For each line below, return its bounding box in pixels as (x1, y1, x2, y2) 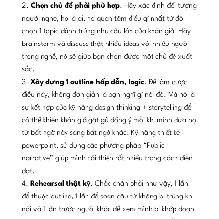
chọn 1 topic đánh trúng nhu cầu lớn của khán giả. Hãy (22, 27, 191, 35)
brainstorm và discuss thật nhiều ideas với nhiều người (22, 40, 189, 48)
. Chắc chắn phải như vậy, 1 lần (90, 180, 188, 188)
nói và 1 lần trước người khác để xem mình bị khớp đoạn (22, 205, 194, 213)
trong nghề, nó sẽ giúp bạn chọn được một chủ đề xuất (22, 53, 192, 61)
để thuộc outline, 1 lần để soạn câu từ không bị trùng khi (22, 193, 194, 200)
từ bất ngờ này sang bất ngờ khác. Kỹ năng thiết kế (22, 129, 180, 137)
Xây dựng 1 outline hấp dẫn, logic (30, 78, 144, 86)
